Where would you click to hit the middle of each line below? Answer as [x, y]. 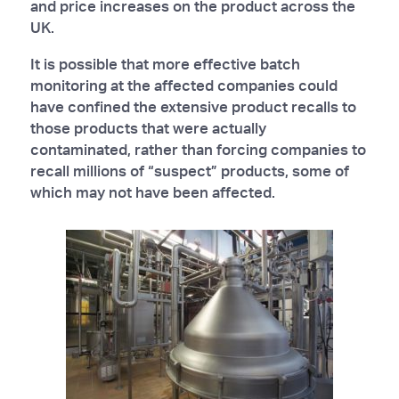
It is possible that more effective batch [165, 63]
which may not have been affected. [152, 191]
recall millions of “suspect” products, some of [189, 170]
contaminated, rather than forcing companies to [198, 149]
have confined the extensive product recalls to [193, 106]
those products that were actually [148, 127]
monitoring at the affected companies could [183, 85]
